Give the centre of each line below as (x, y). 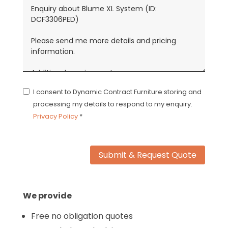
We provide (47, 195)
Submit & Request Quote (148, 155)
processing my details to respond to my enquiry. (112, 104)
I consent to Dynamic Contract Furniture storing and (117, 92)
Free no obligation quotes (82, 216)
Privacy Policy (55, 116)
